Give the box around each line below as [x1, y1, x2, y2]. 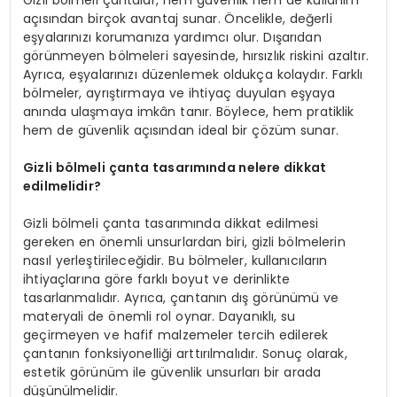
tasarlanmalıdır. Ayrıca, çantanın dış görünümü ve [23, 289, 339, 307]
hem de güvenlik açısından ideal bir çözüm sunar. [23, 121, 339, 140]
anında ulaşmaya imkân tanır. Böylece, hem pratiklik [23, 103, 354, 121]
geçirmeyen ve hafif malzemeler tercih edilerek [23, 326, 329, 345]
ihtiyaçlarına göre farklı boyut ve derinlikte [23, 270, 291, 289]
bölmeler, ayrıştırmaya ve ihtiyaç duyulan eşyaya [23, 84, 336, 103]
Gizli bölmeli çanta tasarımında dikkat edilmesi [23, 214, 319, 233]
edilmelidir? [23, 177, 101, 196]
